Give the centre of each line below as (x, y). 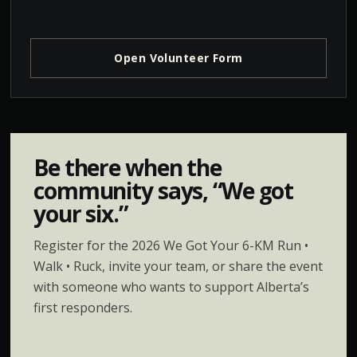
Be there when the (127, 167)
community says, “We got (163, 190)
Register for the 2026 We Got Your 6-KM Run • (171, 245)
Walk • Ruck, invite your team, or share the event (178, 266)
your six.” (80, 214)
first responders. (82, 308)
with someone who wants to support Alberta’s (171, 287)
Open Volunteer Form (178, 58)
